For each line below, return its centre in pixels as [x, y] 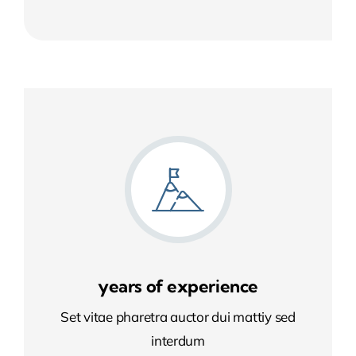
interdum [178, 340]
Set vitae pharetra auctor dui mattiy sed [178, 316]
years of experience [178, 286]
